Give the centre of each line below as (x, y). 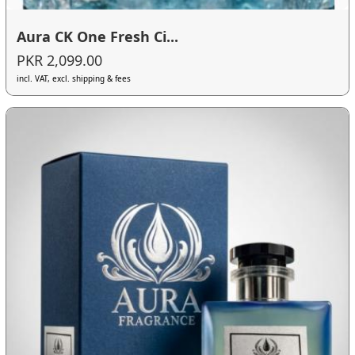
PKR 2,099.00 (60, 60)
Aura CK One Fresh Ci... (98, 36)
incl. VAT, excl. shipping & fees (74, 78)
